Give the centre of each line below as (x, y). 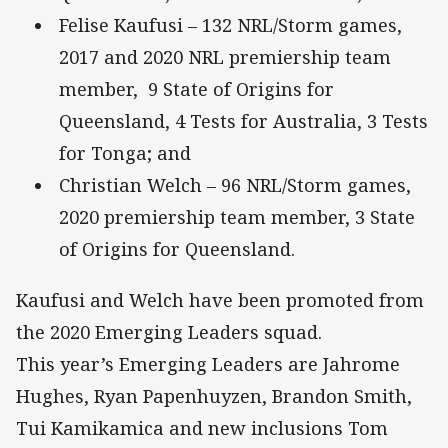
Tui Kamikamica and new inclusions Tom (202, 427)
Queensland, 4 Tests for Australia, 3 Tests (243, 121)
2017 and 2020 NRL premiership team (225, 57)
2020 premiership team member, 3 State (237, 217)
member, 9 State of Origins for (196, 89)
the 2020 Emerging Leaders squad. (169, 331)
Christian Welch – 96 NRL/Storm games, (235, 185)
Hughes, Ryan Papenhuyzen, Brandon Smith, (214, 395)
